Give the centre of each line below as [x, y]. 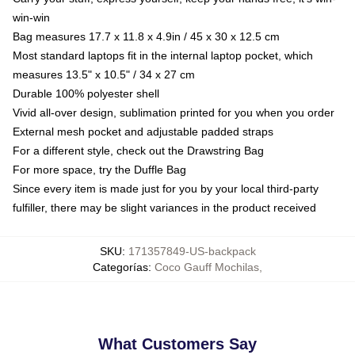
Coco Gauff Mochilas [207, 267]
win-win [31, 17]
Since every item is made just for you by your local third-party [166, 188]
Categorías [120, 267]
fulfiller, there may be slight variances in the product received [164, 207]
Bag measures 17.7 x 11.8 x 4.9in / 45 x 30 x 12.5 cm [146, 36]
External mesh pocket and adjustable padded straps [143, 131]
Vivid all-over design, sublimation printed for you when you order [174, 112]
